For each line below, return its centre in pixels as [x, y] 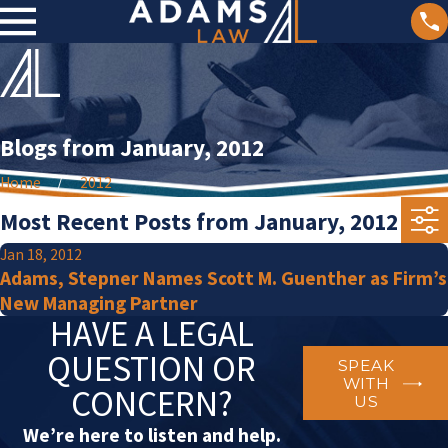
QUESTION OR [152, 369]
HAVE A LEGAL [151, 334]
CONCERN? [151, 404]
